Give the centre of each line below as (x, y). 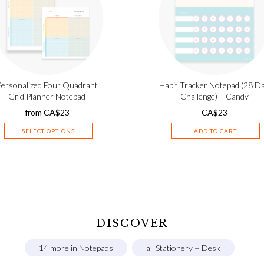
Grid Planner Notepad (47, 96)
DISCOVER (132, 223)
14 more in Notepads (76, 247)
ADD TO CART (216, 131)
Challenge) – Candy (214, 96)
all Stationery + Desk (183, 247)
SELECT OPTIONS (48, 131)
